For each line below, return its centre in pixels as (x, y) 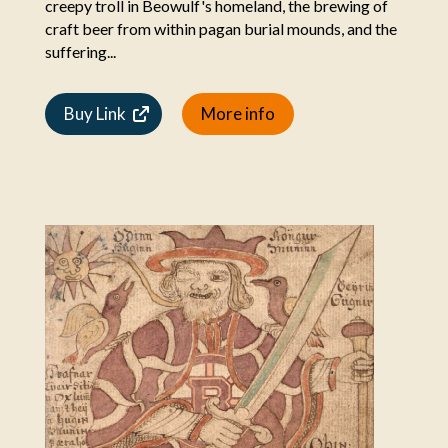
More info (237, 113)
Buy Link (94, 113)
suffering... (80, 51)
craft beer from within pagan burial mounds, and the (220, 28)
